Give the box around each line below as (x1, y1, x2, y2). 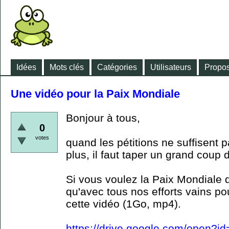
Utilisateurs (150, 63, 191, 72)
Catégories (97, 63, 137, 72)
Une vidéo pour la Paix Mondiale (11, 87, 180, 100)
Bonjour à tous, (66, 112, 140, 124)
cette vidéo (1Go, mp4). (66, 198, 181, 210)
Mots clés (50, 63, 84, 72)
